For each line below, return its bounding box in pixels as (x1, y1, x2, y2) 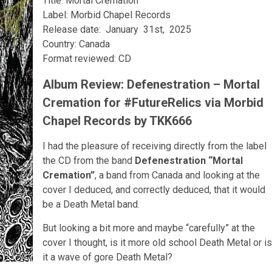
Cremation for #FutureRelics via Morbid (42, 95, 263, 110)
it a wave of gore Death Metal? (42, 251, 172, 263)
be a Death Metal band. (42, 199, 140, 210)
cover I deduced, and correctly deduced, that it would (42, 184, 265, 195)
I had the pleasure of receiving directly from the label (42, 140, 267, 152)
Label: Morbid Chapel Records (42, 9, 171, 21)
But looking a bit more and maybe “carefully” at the (42, 222, 255, 234)
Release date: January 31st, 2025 (42, 24, 191, 35)
